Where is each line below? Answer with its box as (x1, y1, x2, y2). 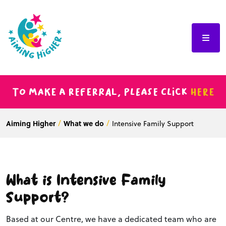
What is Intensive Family (6, 173, 166, 191)
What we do (64, 118, 104, 129)
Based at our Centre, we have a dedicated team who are (6, 213, 216, 225)
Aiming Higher (6, 118, 55, 129)
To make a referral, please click (12, 86, 190, 98)
